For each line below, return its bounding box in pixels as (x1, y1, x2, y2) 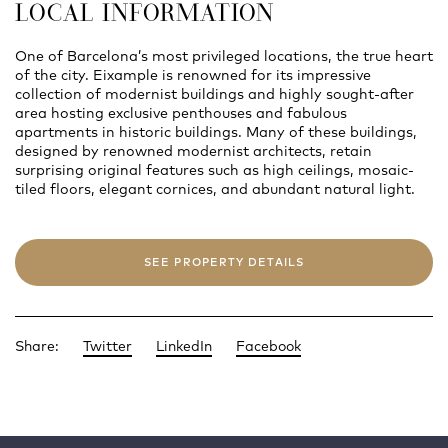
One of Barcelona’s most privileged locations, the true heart (15, 47, 433, 66)
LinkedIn (156, 337, 212, 356)
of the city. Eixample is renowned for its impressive (15, 66, 371, 85)
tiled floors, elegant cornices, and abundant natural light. (15, 180, 415, 199)
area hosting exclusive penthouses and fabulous (15, 104, 347, 123)
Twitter (83, 337, 132, 356)
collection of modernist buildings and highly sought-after (15, 85, 414, 104)
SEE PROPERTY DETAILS (144, 255, 304, 270)
